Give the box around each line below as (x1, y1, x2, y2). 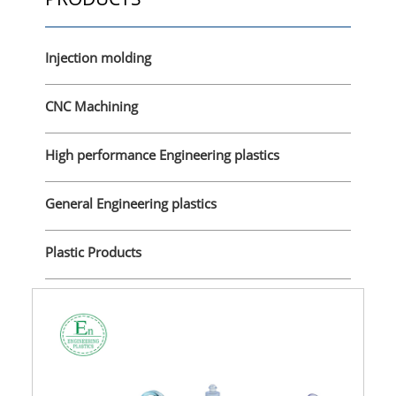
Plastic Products (44, 243, 141, 262)
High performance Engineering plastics (44, 146, 279, 164)
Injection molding (44, 49, 151, 67)
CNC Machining (44, 97, 138, 116)
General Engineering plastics (44, 194, 217, 213)
